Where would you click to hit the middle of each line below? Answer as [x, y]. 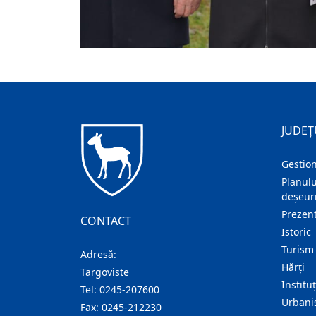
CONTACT [106, 221]
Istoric [296, 232]
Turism [298, 250]
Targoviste [105, 272]
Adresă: [98, 255]
